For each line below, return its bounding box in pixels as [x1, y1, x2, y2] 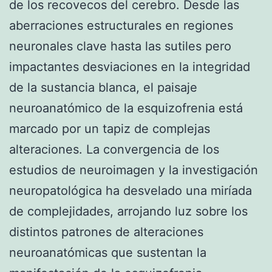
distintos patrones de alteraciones [9, 224, 203, 239]
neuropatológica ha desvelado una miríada [9, 183, 252, 198]
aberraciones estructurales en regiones [9, 18, 233, 33]
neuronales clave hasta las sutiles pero [9, 38, 231, 53]
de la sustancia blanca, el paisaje [9, 80, 197, 95]
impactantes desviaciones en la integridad [9, 59, 250, 74]
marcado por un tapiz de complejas [9, 121, 210, 136]
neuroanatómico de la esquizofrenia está [9, 100, 243, 115]
